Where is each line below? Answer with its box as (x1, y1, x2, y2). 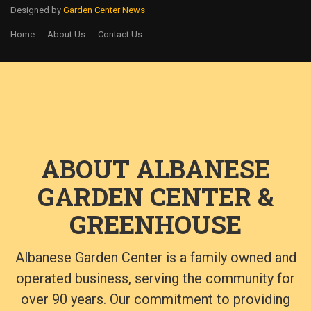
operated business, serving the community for (16, 269, 295, 287)
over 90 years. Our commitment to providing (21, 290, 290, 308)
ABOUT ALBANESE (41, 151, 270, 185)
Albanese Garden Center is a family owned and (15, 249, 296, 266)
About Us (47, 28, 85, 40)
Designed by (10, 4, 63, 15)
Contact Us (98, 28, 142, 40)
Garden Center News (63, 4, 145, 15)
